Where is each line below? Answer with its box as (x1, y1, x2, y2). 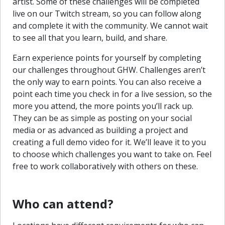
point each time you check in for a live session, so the (13, 88, 212, 99)
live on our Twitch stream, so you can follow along (13, 8, 201, 19)
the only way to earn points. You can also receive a (13, 76, 201, 87)
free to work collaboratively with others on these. (13, 160, 198, 172)
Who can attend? (13, 195, 114, 212)
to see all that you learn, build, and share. (13, 32, 167, 43)
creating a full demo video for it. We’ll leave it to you (13, 136, 206, 148)
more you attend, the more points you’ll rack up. (13, 100, 193, 111)
